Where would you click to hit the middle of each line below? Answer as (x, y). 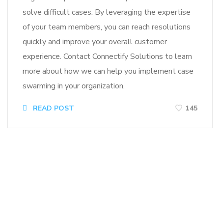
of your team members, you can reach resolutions (107, 27)
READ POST (53, 109)
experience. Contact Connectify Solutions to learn (107, 57)
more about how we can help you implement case (108, 71)
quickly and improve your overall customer (95, 42)
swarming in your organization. (74, 86)
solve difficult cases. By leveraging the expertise (107, 13)
